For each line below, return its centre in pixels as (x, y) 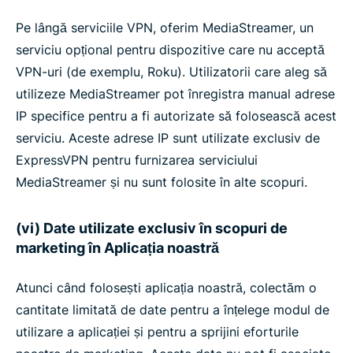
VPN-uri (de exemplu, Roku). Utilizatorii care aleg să (171, 72)
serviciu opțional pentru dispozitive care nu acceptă (170, 50)
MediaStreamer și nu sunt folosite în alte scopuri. (162, 182)
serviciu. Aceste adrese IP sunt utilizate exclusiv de (168, 138)
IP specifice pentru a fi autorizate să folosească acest (176, 116)
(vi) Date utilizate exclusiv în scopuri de (152, 228)
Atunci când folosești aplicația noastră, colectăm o (166, 288)
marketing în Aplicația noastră (117, 248)
